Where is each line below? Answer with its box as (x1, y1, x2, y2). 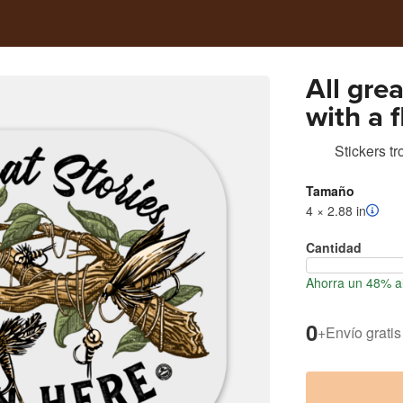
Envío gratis (326, 321, 401, 343)
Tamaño (306, 182, 354, 200)
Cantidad (306, 238, 362, 256)
